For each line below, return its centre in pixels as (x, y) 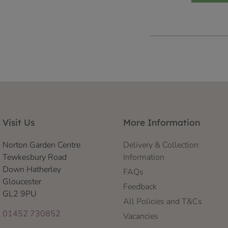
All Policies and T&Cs (162, 202)
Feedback (140, 187)
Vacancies (140, 217)
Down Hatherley (32, 170)
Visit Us (19, 123)
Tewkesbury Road (35, 158)
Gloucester (22, 182)
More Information (161, 123)
